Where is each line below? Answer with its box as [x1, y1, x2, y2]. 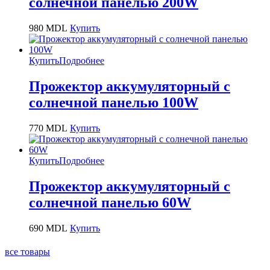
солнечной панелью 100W [29, 94, 198, 110]
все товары [5, 246, 50, 257]
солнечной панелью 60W [29, 194, 191, 210]
